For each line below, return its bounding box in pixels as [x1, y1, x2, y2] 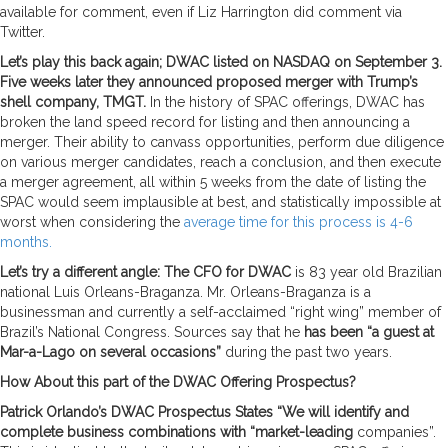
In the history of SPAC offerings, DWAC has [150, 93, 425, 110]
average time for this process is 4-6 [184, 213, 413, 230]
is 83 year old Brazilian [291, 263, 442, 280]
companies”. [353, 423, 436, 440]
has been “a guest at [304, 323, 434, 340]
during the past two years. [221, 343, 392, 360]
